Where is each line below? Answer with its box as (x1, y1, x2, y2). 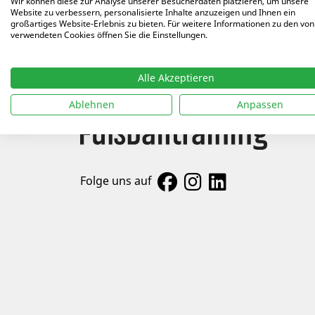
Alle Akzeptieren (137, 71, 214, 84)
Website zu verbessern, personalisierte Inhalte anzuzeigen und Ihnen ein (11, 6, 295, 18)
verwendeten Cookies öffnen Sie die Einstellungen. (11, 29, 207, 41)
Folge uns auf (80, 172, 152, 188)
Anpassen (237, 98, 283, 111)
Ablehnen (68, 98, 115, 111)
